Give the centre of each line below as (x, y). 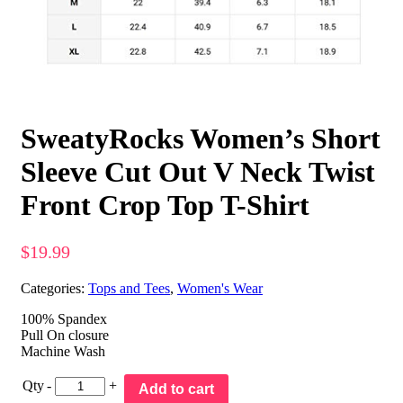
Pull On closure (65, 335)
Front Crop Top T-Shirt (165, 206)
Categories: (54, 288)
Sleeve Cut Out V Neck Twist (198, 172)
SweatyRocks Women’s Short (201, 139)
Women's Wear (220, 288)
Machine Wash (63, 351)
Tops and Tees (129, 288)
